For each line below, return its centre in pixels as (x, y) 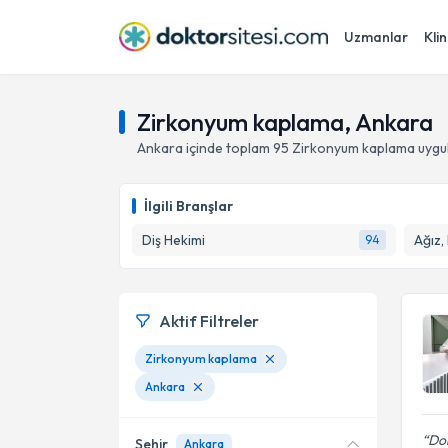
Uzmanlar (376, 37)
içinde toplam (228, 148)
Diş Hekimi (173, 240)
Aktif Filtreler (209, 321)
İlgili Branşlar (188, 206)
